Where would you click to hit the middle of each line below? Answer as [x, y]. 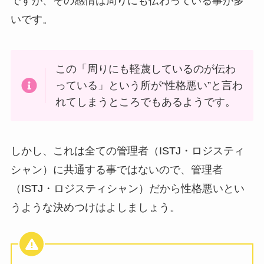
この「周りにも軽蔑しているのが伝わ [146, 69]
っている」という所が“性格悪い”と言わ [149, 85]
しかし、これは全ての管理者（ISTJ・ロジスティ [127, 151]
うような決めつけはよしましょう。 [95, 208]
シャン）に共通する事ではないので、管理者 [116, 170]
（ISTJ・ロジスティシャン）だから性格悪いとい [127, 189]
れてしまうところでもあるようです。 [146, 102]
